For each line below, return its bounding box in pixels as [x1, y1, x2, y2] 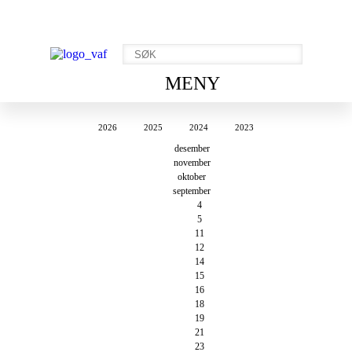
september [173, 185, 211, 196]
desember [174, 143, 210, 154]
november [173, 157, 211, 168]
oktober [178, 171, 206, 182]
